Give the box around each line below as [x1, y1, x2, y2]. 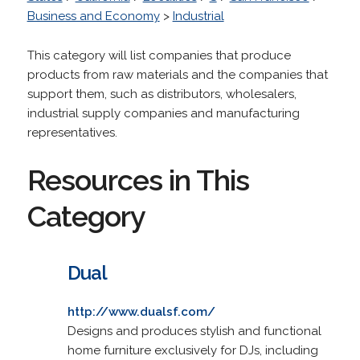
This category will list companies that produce [27, 47, 291, 63]
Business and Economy [27, 8, 160, 23]
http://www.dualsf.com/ [67, 304, 215, 319]
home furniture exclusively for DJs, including [67, 342, 318, 358]
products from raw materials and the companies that [27, 67, 328, 82]
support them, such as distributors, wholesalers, [27, 86, 297, 101]
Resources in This [27, 162, 249, 197]
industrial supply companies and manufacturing [27, 105, 300, 121]
